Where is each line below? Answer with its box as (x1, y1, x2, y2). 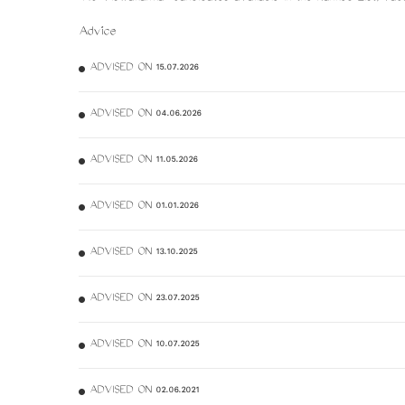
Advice (79, 24, 116, 42)
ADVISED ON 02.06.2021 (89, 383, 199, 400)
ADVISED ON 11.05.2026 (89, 153, 197, 169)
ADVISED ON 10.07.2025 (89, 337, 199, 353)
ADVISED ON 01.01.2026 (89, 199, 198, 215)
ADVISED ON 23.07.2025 (89, 291, 199, 307)
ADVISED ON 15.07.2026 (89, 61, 198, 77)
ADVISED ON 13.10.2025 (89, 245, 197, 261)
